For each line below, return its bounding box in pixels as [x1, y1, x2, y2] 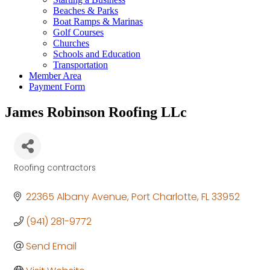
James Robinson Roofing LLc [5, 104, 187, 120]
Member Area [29, 71, 81, 81]
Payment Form [29, 81, 85, 92]
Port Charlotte [131, 189, 197, 204]
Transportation [53, 60, 108, 70]
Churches [53, 38, 89, 48]
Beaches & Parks [53, 5, 118, 16]
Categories [13, 169, 64, 181]
